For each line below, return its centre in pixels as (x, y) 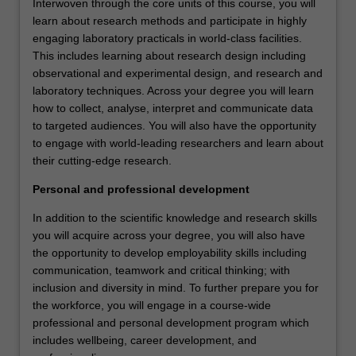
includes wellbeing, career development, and (145, 340)
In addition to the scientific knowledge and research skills (175, 217)
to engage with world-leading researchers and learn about (178, 143)
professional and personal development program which (171, 322)
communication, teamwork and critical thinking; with (161, 270)
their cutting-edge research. (102, 160)
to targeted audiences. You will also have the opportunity (174, 125)
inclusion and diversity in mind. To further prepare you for (176, 287)
